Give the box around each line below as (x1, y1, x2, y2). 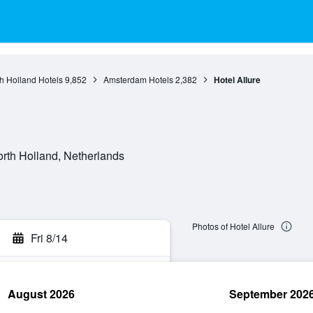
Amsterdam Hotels (103, 73, 173, 85)
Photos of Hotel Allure (191, 220, 275, 233)
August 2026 (8, 286, 75, 302)
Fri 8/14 (31, 230, 68, 246)
